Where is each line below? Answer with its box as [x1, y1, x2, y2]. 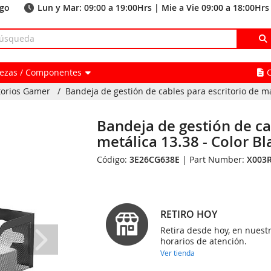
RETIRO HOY [160, 207, 218, 221]
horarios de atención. [160, 235, 247, 247]
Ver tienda [160, 248, 195, 258]
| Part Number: [180, 154, 247, 165]
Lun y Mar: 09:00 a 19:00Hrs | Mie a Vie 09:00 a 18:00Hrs [38, 2, 269, 13]
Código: [97, 154, 130, 165]
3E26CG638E [129, 154, 180, 165]
